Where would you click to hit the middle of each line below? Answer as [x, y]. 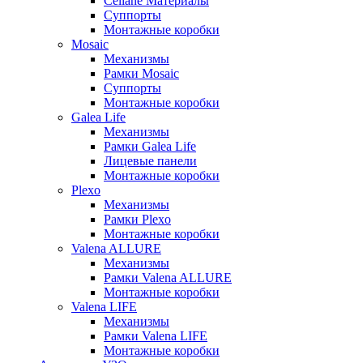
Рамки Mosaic [141, 74]
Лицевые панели [150, 161]
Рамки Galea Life [150, 147]
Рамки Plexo [137, 220]
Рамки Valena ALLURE [168, 278]
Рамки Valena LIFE [156, 336]
